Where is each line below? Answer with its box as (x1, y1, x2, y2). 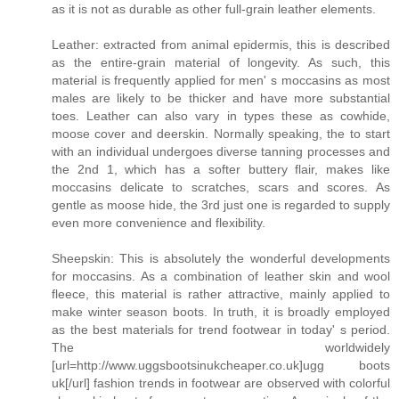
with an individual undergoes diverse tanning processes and (52, 143, 390, 159)
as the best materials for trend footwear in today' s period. (52, 322, 390, 337)
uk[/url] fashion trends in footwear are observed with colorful (52, 375, 390, 390)
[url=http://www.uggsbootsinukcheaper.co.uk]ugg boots (52, 357, 390, 372)
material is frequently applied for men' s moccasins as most (52, 72, 390, 87)
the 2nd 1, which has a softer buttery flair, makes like (52, 161, 390, 176)
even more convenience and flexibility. (52, 215, 265, 230)
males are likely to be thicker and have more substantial (52, 90, 390, 105)
